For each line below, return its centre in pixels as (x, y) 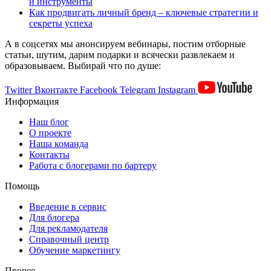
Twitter (20, 90)
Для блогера (54, 217)
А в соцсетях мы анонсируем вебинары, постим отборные (125, 44)
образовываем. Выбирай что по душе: (83, 66)
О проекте (50, 132)
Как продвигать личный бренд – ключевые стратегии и (144, 13)
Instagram (178, 90)
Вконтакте (57, 90)
